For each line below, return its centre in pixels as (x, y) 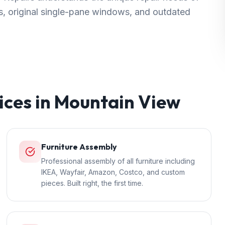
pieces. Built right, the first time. (92, 183)
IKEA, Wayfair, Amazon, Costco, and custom (113, 172)
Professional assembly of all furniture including (118, 161)
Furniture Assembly (79, 147)
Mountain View (117, 102)
